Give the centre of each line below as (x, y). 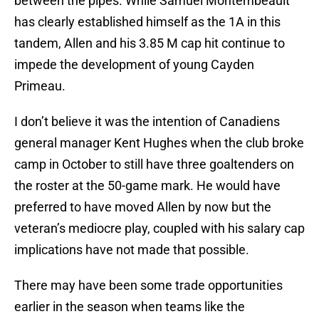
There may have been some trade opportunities (148, 286)
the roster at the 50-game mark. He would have (147, 186)
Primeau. (40, 86)
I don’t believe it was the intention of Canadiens (147, 122)
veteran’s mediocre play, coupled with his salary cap (159, 229)
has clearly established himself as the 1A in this (147, 22)
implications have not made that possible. (132, 250)
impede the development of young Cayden (134, 65)
